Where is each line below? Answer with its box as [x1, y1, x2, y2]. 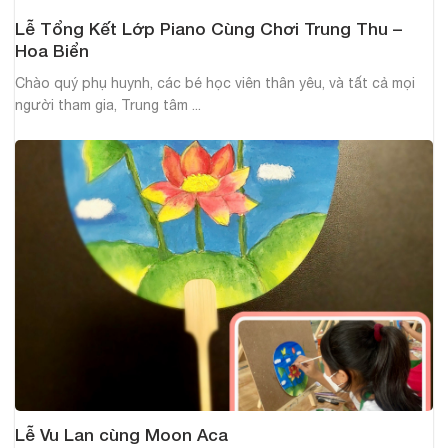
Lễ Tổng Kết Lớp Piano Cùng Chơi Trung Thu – [15, 17, 402, 39]
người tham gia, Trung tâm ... [15, 96, 201, 113]
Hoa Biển [15, 39, 89, 61]
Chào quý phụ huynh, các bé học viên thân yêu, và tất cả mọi [15, 74, 415, 91]
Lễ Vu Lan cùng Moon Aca [15, 424, 228, 446]
